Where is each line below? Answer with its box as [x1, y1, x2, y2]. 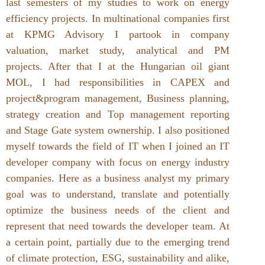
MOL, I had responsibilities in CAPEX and [6, 76, 230, 88]
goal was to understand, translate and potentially [6, 188, 230, 200]
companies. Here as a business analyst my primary [6, 172, 230, 184]
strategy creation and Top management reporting [6, 108, 230, 120]
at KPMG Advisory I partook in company [6, 28, 230, 40]
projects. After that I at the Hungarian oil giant [6, 60, 230, 72]
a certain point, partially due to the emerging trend [6, 235, 230, 248]
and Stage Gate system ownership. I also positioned [6, 124, 230, 136]
